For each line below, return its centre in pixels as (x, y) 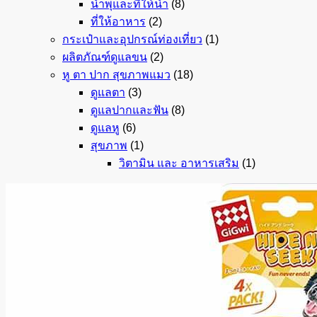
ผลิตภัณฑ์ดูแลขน (105, 57)
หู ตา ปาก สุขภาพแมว (116, 75)
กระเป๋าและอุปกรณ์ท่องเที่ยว (132, 39)
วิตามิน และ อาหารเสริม (179, 163)
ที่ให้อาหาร (118, 22)
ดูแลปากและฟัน (129, 110)
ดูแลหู (105, 128)
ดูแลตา (108, 92)
